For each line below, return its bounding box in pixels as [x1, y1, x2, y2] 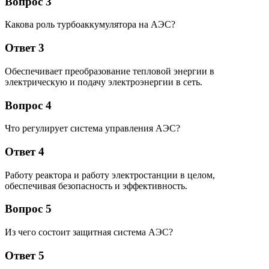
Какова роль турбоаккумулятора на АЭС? [5, 19, 175, 30]
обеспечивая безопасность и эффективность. [5, 180, 187, 191]
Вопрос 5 [5, 202, 52, 216]
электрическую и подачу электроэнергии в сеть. [5, 76, 202, 87]
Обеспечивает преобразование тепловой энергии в [5, 65, 214, 76]
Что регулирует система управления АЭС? [5, 123, 180, 134]
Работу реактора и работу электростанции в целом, [5, 169, 215, 180]
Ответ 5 [5, 249, 44, 262]
